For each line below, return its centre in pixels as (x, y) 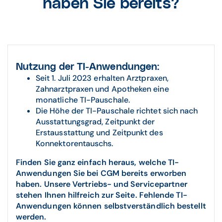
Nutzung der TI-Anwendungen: (88, 67)
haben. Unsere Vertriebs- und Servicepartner (102, 184)
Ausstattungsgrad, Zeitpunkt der (95, 122)
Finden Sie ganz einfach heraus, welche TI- (98, 162)
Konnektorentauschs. (75, 143)
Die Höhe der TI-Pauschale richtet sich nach (117, 111)
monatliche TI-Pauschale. (83, 100)
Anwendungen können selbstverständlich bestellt (111, 206)
